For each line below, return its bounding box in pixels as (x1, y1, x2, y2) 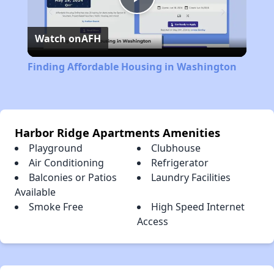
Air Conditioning (29, 156, 104, 170)
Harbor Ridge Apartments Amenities (15, 125, 220, 141)
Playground (29, 141, 83, 155)
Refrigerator (151, 156, 209, 170)
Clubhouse (151, 141, 201, 155)
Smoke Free (29, 200, 83, 214)
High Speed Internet (151, 200, 245, 214)
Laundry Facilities (151, 171, 231, 185)
